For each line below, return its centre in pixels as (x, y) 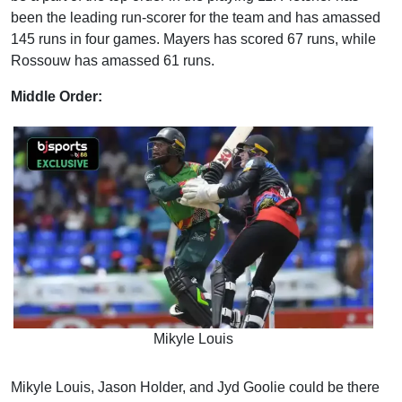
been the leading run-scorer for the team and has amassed (196, 17)
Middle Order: (60, 96)
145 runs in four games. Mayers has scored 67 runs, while (193, 39)
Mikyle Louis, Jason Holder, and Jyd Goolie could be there (195, 388)
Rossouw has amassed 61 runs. (113, 60)
